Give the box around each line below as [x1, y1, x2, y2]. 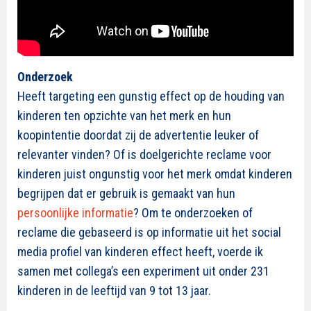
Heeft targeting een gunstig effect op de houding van [17, 88, 285, 103]
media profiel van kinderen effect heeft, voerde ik [17, 244, 263, 259]
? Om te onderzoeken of [133, 205, 253, 220]
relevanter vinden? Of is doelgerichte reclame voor [17, 146, 271, 162]
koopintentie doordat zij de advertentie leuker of [17, 127, 259, 142]
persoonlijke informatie [17, 205, 133, 220]
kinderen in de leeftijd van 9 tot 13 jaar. [17, 283, 211, 298]
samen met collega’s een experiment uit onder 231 [17, 263, 269, 278]
